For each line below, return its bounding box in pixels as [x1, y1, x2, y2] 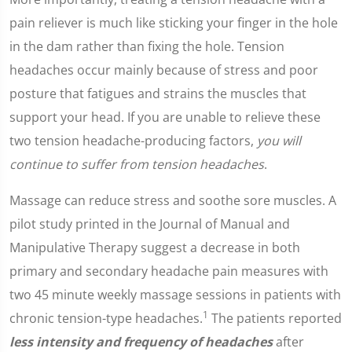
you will [257, 132, 301, 149]
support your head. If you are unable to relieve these [9, 108, 321, 126]
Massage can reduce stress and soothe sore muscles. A [9, 192, 336, 209]
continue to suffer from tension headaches [9, 156, 264, 173]
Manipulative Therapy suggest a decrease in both [9, 239, 300, 256]
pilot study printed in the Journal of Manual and [9, 215, 290, 233]
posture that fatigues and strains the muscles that [9, 85, 306, 102]
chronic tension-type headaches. [9, 310, 203, 327]
